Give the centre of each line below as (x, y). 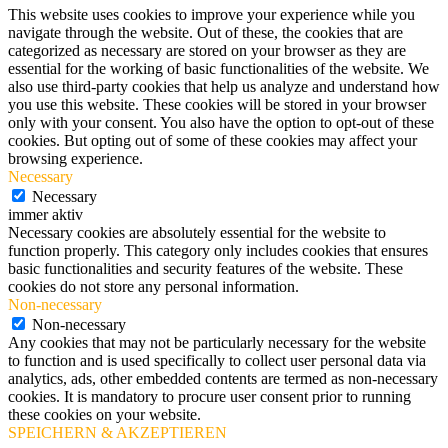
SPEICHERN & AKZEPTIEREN (117, 432)
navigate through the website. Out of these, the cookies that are (205, 32)
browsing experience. (75, 158)
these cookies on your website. (104, 414)
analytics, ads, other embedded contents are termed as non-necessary (223, 378)
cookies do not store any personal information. (153, 286)
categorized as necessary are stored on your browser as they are (207, 50)
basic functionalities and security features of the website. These (205, 268)
